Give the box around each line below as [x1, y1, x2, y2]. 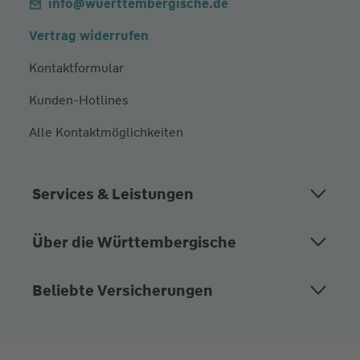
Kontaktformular [28, 59, 124, 76]
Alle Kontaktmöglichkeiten [28, 123, 183, 141]
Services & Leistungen [31, 183, 194, 204]
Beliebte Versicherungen [31, 280, 213, 301]
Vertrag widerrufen [28, 27, 149, 44]
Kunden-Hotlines [28, 91, 129, 108]
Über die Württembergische [31, 231, 236, 252]
